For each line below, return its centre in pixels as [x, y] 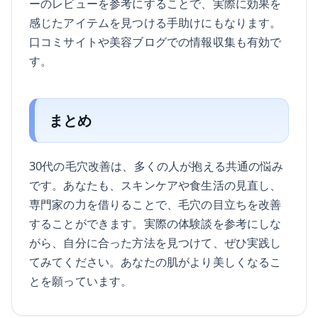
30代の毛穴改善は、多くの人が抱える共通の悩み [156, 165]
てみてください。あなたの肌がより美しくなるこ [155, 261]
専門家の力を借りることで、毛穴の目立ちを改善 [155, 204]
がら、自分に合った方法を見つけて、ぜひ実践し [155, 242]
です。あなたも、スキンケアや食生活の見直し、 [155, 185]
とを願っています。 [81, 280]
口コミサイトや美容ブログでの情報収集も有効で [155, 42]
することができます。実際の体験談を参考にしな [155, 223]
